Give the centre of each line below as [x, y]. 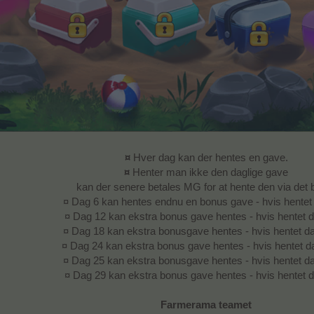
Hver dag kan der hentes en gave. [209, 157]
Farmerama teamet [206, 305]
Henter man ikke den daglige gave [209, 172]
